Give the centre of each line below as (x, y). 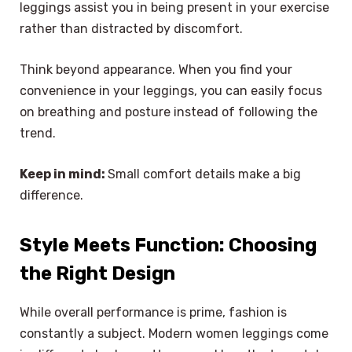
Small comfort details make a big (204, 174)
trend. (38, 134)
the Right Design (97, 274)
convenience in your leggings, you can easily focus (171, 91)
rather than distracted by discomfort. (131, 29)
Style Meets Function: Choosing (168, 246)
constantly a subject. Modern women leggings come (174, 334)
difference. (51, 195)
